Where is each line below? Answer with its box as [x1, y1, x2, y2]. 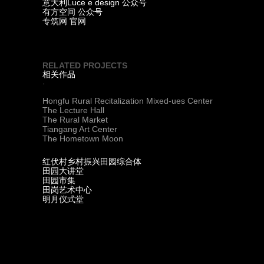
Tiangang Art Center [42, 124, 117, 134]
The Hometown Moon [42, 134, 123, 143]
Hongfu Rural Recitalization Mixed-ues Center [42, 96, 213, 105]
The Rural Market [42, 115, 108, 124]
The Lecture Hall [42, 105, 104, 115]
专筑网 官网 [42, 17, 86, 26]
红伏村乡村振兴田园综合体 [42, 157, 141, 166]
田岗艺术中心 [42, 186, 92, 194]
